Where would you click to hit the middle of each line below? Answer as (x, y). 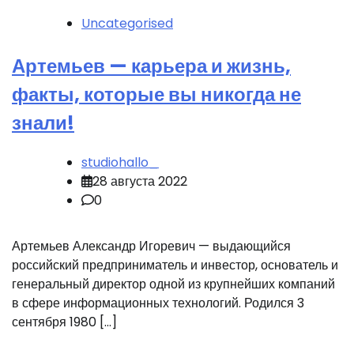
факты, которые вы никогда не (156, 95)
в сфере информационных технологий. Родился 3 (158, 303)
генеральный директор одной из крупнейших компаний (173, 284)
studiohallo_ (120, 162)
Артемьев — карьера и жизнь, (151, 66)
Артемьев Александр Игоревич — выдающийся (151, 246)
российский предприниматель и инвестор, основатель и (175, 265)
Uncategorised (127, 24)
